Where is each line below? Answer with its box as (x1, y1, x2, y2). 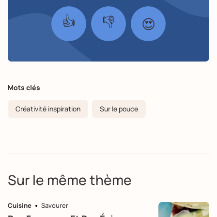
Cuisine (8, 201, 31, 210)
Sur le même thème (8, 170, 132, 189)
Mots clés (8, 82, 40, 92)
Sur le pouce (100, 104, 138, 113)
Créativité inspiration (15, 104, 80, 113)
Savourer (41, 201, 68, 210)
